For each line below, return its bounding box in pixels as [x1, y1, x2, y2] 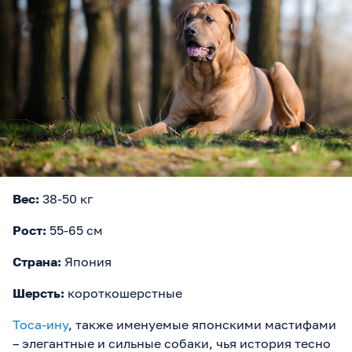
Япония [61, 253, 112, 269]
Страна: [13, 253, 61, 269]
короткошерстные [64, 284, 182, 301]
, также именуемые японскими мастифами [68, 316, 336, 332]
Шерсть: [13, 284, 64, 301]
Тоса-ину [13, 316, 68, 332]
